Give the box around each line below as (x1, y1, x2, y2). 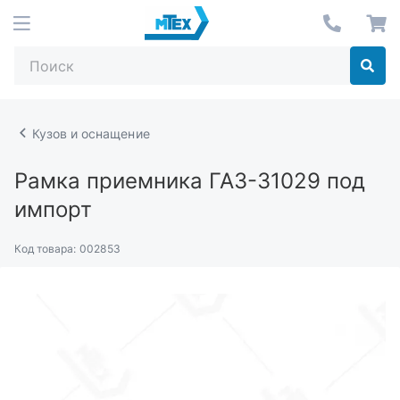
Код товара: (14, 242, 77, 255)
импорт (14, 196, 92, 222)
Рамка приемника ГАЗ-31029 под (14, 168, 365, 194)
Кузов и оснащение (32, 125, 150, 141)
